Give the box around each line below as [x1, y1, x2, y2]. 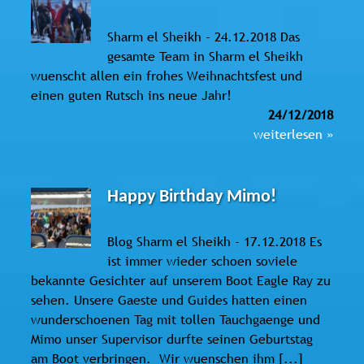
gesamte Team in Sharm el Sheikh [107, 46, 304, 65]
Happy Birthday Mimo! [107, 187, 277, 206]
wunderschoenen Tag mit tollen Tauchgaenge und [31, 310, 320, 328]
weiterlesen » [253, 124, 333, 143]
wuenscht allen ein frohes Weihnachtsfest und [31, 66, 302, 84]
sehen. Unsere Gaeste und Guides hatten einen [31, 290, 307, 309]
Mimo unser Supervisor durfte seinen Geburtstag [31, 329, 313, 348]
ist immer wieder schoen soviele [107, 251, 298, 270]
